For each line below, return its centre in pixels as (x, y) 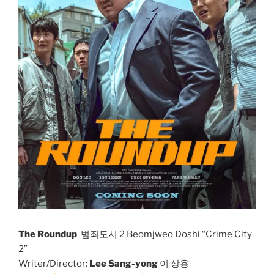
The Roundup (48, 235)
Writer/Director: (53, 264)
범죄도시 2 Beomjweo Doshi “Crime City (165, 235)
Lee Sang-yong (123, 264)
